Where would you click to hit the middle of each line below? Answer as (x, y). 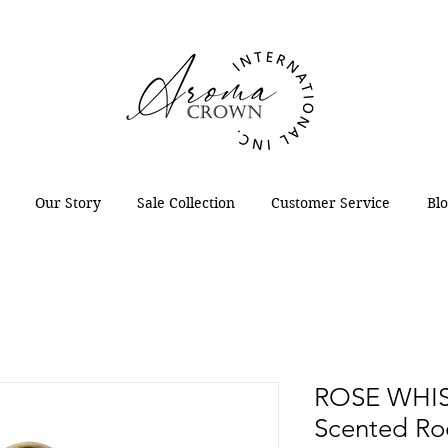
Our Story (67, 203)
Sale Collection (185, 203)
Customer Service (331, 203)
